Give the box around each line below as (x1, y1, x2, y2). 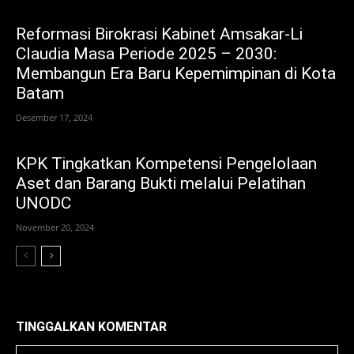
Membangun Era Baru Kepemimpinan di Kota (16, 64, 336, 84)
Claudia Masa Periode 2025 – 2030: (16, 44, 277, 64)
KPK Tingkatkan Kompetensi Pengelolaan (16, 154, 317, 174)
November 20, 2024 (16, 221, 94, 234)
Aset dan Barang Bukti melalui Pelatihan (16, 174, 306, 194)
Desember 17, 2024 (16, 111, 92, 124)
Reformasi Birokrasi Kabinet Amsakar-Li (16, 24, 303, 44)
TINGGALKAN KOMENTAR (16, 319, 167, 335)
